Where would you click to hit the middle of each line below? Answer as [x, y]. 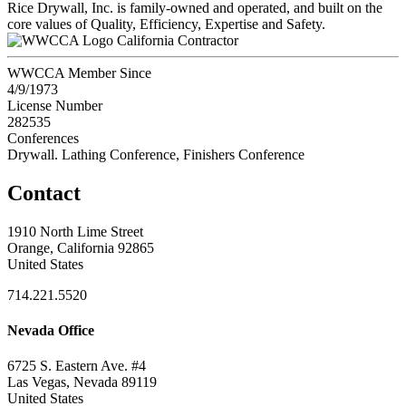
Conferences [43, 138]
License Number [55, 105]
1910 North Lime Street [75, 231]
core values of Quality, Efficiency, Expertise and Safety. [166, 24]
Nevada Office [51, 330]
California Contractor [178, 40]
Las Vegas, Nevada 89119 [82, 382]
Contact [44, 193]
